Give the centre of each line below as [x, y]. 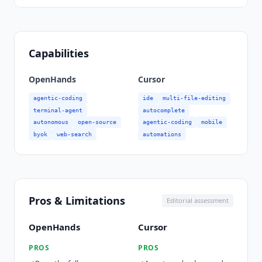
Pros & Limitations [77, 200]
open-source [97, 122]
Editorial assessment [198, 201]
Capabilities [59, 54]
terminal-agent [58, 110]
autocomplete [164, 110]
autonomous [51, 122]
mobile [212, 122]
